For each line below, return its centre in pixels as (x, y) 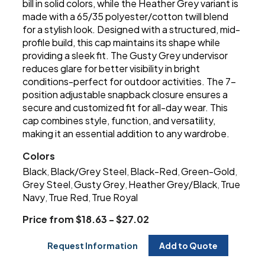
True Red (69, 197)
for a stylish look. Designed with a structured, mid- (132, 29)
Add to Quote (188, 245)
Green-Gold (208, 171)
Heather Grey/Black (173, 184)
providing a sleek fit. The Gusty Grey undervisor (125, 55)
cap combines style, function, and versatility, (119, 120)
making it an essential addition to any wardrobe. (126, 133)
